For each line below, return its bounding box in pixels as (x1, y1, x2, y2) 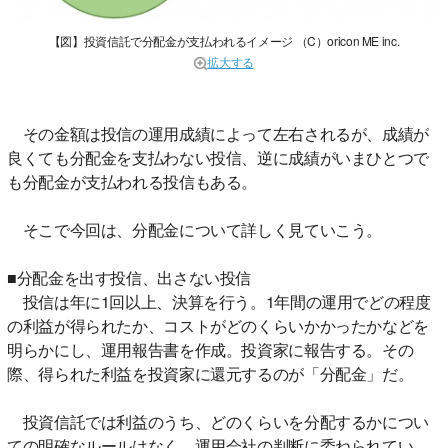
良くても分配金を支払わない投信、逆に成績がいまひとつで (7, 146, 429, 170)
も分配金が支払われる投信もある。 (7, 170, 257, 194)
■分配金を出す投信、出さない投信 (7, 266, 251, 290)
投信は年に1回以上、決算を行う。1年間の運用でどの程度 (7, 290, 431, 314)
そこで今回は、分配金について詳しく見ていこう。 (7, 218, 382, 242)
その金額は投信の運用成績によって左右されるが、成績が (7, 122, 429, 146)
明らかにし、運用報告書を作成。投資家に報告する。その (7, 338, 414, 362)
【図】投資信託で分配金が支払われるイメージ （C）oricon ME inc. (48, 32, 400, 50)
